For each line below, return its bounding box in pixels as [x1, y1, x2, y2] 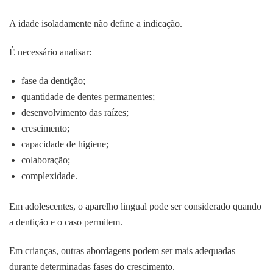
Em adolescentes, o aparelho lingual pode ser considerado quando [9, 201, 261, 212]
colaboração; [21, 155, 70, 166]
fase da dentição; [21, 76, 85, 87]
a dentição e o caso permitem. [9, 217, 122, 228]
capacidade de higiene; [21, 139, 108, 150]
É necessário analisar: [9, 47, 91, 58]
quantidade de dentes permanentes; [21, 91, 155, 102]
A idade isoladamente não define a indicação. [9, 18, 182, 29]
